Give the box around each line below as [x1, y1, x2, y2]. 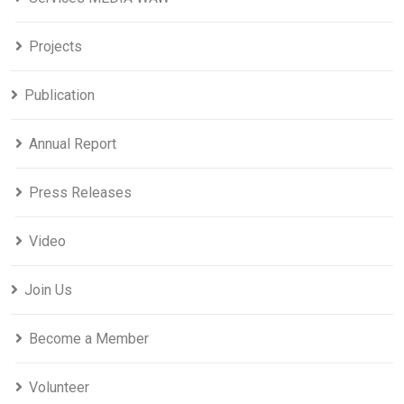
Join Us [24, 280, 72, 298]
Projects [29, 37, 82, 55]
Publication [24, 86, 95, 104]
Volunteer [29, 378, 89, 396]
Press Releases [29, 183, 132, 201]
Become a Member [29, 329, 149, 347]
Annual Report [29, 134, 116, 152]
